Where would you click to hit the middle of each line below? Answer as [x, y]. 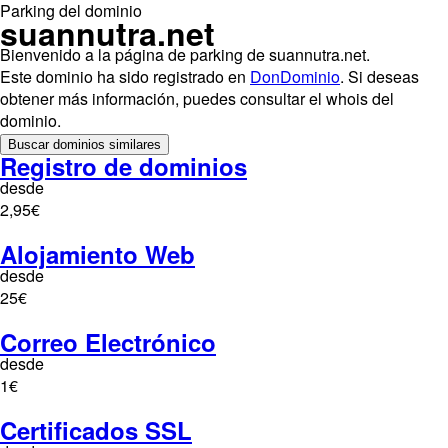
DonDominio [295, 76]
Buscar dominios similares [84, 144]
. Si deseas [379, 76]
